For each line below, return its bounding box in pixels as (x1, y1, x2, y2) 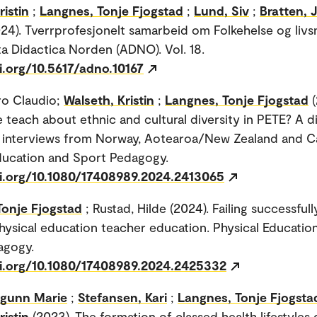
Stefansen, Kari (78, 289, 167, 305)
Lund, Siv (194, 2, 249, 18)
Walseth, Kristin (64, 91, 154, 108)
